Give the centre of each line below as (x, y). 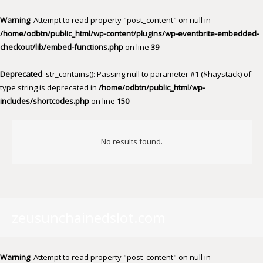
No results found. (131, 141)
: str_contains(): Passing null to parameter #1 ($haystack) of (147, 74)
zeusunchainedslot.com (88, 218)
